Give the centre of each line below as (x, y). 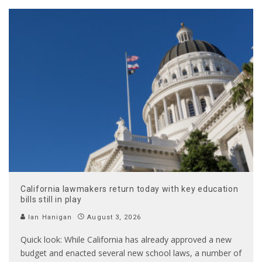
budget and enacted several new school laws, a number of (131, 253)
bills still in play (51, 199)
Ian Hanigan (49, 217)
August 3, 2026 (114, 217)
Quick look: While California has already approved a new (126, 239)
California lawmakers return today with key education (130, 189)
